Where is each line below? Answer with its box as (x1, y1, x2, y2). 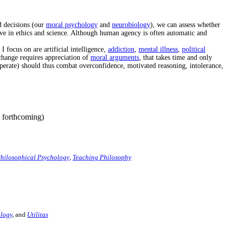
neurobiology (112, 20, 150, 29)
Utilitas (27, 211, 48, 219)
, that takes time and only (139, 53, 212, 61)
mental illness (139, 45, 178, 53)
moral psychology (46, 20, 98, 29)
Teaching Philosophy (73, 153, 131, 161)
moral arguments (90, 53, 139, 61)
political (182, 45, 205, 53)
